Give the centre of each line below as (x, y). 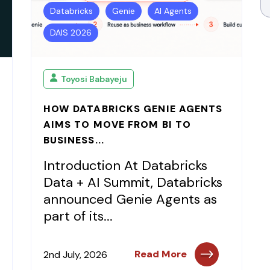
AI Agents (173, 11)
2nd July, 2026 (75, 254)
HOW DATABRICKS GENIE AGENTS (133, 109)
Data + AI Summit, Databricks (133, 182)
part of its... (78, 216)
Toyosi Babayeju (94, 79)
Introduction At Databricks (125, 165)
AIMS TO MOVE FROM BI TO (117, 124)
